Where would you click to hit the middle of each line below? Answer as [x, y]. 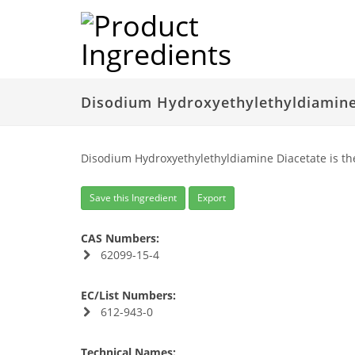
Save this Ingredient [133, 198]
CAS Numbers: [120, 238]
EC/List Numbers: [128, 295]
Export [212, 198]
